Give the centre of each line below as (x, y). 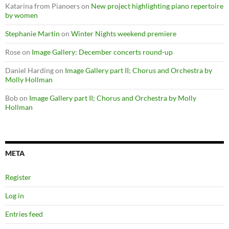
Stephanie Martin (32, 33)
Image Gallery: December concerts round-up (102, 52)
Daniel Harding (29, 70)
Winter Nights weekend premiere (124, 33)
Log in (15, 195)
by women (21, 15)
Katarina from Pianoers (42, 6)
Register (18, 177)
